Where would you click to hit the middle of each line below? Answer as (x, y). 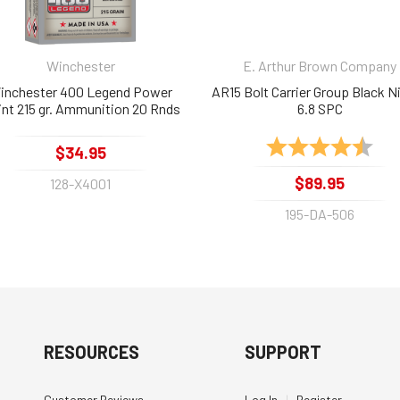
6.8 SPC (320, 108)
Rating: (290, 144)
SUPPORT (283, 351)
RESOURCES (92, 351)
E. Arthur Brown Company (320, 65)
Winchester (80, 65)
